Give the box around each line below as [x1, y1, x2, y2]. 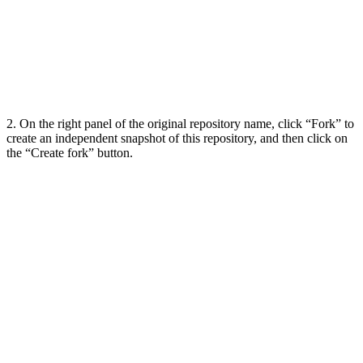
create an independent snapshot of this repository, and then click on [6, 130, 348, 145]
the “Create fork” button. [6, 145, 133, 160]
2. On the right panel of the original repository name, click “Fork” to [6, 116, 354, 130]
